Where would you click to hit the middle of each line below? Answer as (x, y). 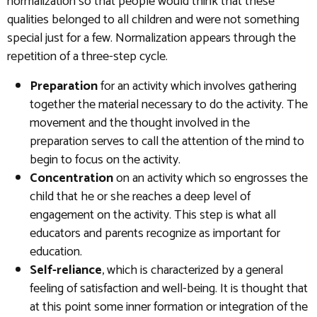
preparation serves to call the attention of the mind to (167, 142)
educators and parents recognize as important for (155, 234)
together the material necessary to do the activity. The (169, 105)
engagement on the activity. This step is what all (153, 215)
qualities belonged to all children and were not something (153, 20)
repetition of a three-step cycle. (87, 57)
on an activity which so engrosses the (211, 179)
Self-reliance (66, 271)
